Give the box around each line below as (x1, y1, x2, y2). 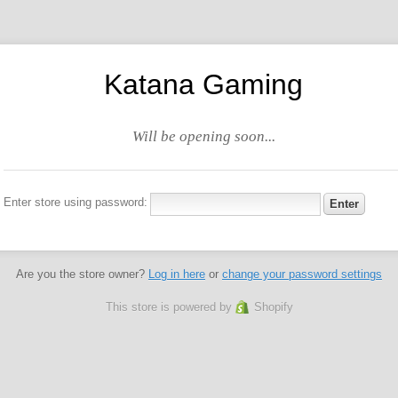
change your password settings (222, 267, 382, 281)
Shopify (253, 299, 293, 314)
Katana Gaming (104, 68, 303, 100)
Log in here (148, 267, 205, 281)
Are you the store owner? (16, 267, 148, 281)
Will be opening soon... (131, 128, 275, 145)
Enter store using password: (4, 195, 147, 209)
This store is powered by (105, 299, 235, 314)
